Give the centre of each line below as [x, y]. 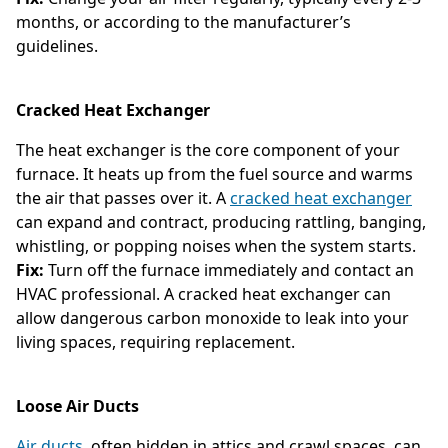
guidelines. [57, 45]
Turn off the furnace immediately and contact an [231, 269]
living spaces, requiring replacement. [155, 341]
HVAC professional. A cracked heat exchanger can [203, 293]
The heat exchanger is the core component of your [208, 149]
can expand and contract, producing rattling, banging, [221, 221]
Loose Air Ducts [77, 405]
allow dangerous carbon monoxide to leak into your [212, 317]
